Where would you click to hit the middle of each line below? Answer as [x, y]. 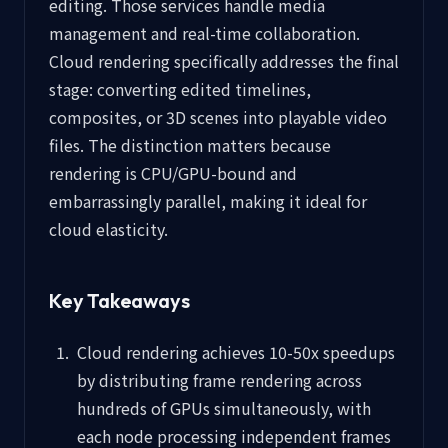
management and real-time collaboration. [204, 33]
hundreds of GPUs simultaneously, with [224, 408]
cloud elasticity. [108, 229]
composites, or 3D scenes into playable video [218, 117]
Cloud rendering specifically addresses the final [224, 61]
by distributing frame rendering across [219, 380]
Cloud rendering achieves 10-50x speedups [236, 352]
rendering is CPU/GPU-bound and [173, 173]
